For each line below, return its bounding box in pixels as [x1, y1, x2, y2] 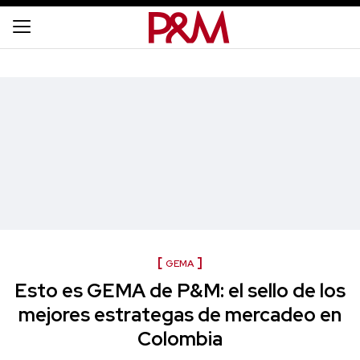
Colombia [137, 326, 223, 351]
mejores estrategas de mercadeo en [18, 302, 342, 327]
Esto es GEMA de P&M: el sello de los [14, 278, 346, 303]
